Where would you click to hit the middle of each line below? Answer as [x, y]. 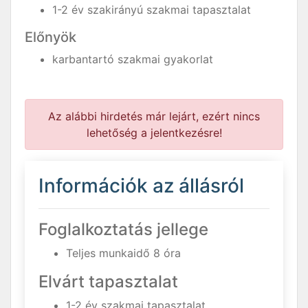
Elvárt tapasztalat [108, 282]
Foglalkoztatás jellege [123, 229]
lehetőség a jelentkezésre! [154, 133]
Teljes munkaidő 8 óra [123, 253]
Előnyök [51, 37]
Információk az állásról [141, 186]
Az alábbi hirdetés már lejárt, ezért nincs [154, 116]
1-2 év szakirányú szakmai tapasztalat [152, 10]
